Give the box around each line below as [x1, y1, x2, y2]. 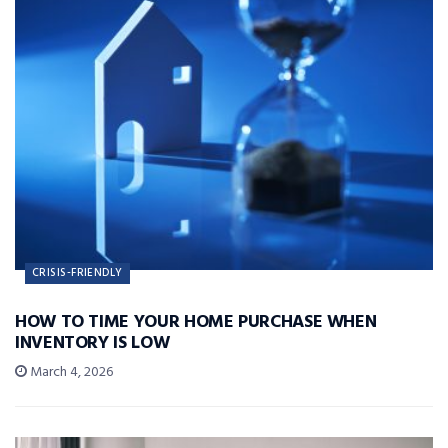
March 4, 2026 [27, 361, 113, 385]
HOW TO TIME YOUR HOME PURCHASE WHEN [15, 308, 377, 338]
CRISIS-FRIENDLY [32, 264, 123, 283]
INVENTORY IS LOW [15, 329, 170, 359]
